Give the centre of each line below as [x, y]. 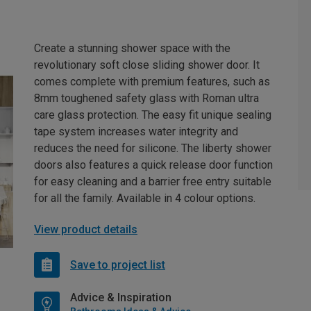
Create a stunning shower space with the [132, 49]
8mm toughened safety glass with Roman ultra [146, 99]
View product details [86, 230]
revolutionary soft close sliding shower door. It [147, 65]
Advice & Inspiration [121, 298]
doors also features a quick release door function [153, 165]
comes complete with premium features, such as [152, 82]
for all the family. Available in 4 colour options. [145, 199]
